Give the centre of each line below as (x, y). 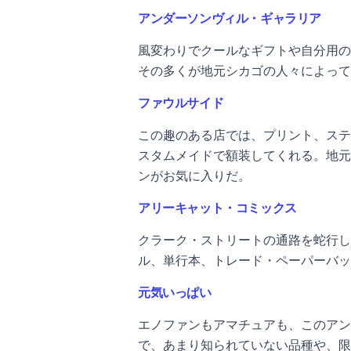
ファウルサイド (181, 103)
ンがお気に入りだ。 (196, 176)
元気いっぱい (175, 293)
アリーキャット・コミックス (217, 208)
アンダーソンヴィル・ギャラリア (230, 18)
